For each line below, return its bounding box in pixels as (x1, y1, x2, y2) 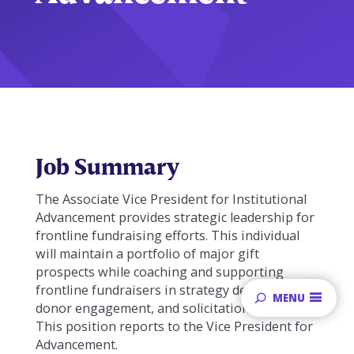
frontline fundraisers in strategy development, (35, 281, 313, 299)
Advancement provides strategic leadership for (35, 208, 314, 226)
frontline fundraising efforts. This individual (35, 226, 299, 244)
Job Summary (35, 152, 179, 179)
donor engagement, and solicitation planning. (35, 299, 309, 317)
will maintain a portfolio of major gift (35, 244, 259, 262)
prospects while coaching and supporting (35, 262, 284, 281)
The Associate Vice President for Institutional (35, 190, 307, 208)
